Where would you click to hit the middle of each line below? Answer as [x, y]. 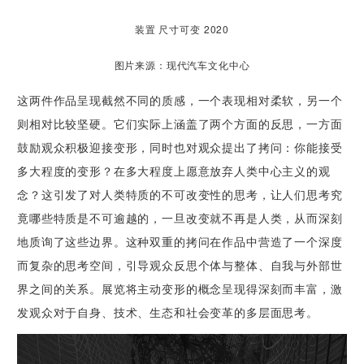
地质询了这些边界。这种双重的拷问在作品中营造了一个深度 [180, 242]
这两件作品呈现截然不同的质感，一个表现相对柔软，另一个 [180, 100]
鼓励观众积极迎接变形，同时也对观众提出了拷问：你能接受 [180, 147]
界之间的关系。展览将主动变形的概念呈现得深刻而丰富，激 [180, 289]
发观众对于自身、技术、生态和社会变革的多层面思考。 [168, 312]
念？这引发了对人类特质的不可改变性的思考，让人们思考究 [180, 195]
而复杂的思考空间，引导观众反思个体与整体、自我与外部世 [180, 265]
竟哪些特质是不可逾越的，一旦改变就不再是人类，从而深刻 [180, 218]
